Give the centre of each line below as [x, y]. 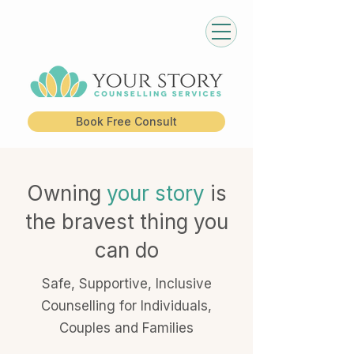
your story [155, 193]
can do [126, 250]
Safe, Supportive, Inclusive [126, 284]
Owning [66, 193]
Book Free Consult [126, 121]
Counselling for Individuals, [126, 306]
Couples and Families [126, 328]
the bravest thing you [126, 222]
